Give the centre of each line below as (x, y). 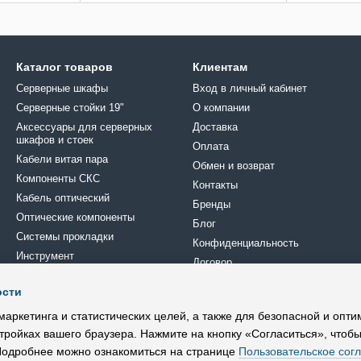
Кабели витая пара (62, 159)
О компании (221, 108)
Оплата (211, 146)
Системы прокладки (65, 237)
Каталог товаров (64, 67)
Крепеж (34, 275)
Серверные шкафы (62, 88)
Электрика (41, 314)
